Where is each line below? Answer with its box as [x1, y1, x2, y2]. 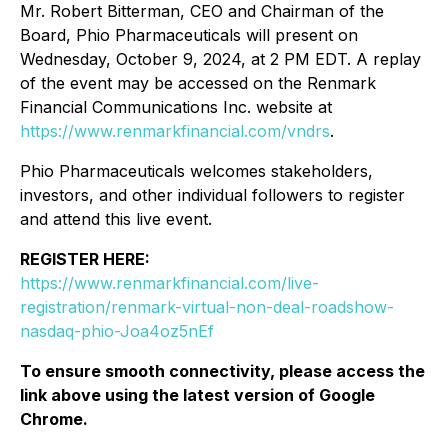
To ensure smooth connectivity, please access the [20, 361, 425, 381]
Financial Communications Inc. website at [20, 97, 332, 117]
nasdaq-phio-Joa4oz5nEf [20, 321, 214, 341]
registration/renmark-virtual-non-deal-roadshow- [20, 297, 394, 317]
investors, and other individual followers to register [20, 185, 405, 205]
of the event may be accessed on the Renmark [20, 73, 376, 93]
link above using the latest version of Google [20, 385, 375, 405]
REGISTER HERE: [20, 249, 150, 269]
